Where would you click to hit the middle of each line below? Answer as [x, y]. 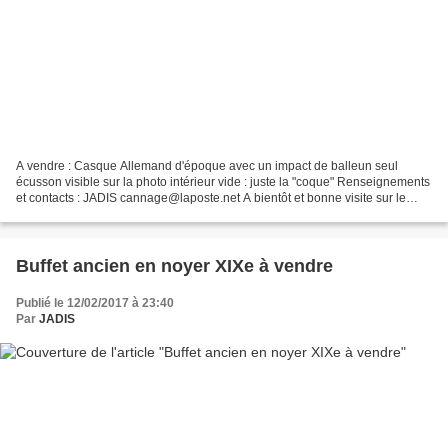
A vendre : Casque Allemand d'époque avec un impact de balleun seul [207, 166]
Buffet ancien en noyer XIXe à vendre [174, 266]
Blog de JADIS [55, 214]
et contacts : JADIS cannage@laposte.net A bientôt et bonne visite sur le [211, 198]
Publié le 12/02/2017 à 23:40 [95, 303]
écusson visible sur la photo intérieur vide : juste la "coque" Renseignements [223, 182]
